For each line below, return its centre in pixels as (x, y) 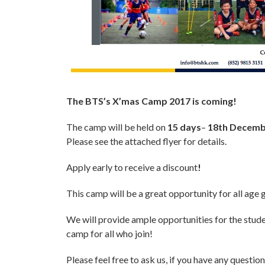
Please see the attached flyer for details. (146, 141)
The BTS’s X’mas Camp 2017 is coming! (152, 101)
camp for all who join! (109, 233)
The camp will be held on (117, 127)
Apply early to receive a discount (132, 167)
